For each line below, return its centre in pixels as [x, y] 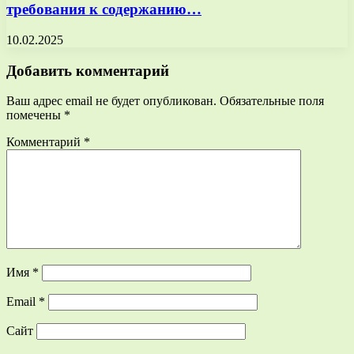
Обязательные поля [272, 101]
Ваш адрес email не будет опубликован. [111, 101]
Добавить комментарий [88, 70]
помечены [35, 115]
